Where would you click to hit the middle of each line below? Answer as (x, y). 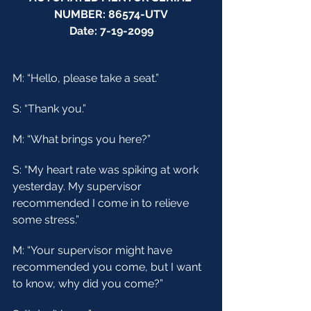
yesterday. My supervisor (78, 186)
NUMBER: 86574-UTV (111, 14)
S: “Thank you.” (49, 109)
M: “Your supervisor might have (94, 250)
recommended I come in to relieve (102, 203)
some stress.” (46, 220)
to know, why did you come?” (88, 284)
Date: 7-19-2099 (111, 31)
